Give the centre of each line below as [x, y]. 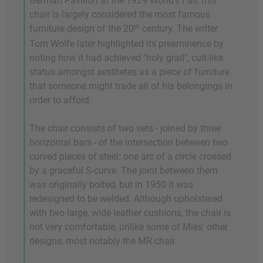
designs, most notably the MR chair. [103, 241]
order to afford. [60, 100]
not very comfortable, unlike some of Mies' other [129, 227]
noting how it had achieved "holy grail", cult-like [126, 58]
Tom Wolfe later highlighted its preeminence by [127, 44]
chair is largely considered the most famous [120, 15]
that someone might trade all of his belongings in [131, 86]
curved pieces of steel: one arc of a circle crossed [130, 157]
